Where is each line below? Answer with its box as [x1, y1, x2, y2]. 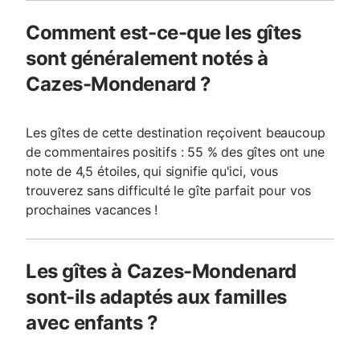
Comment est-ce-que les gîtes [26, 21, 301, 44]
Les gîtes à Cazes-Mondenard [26, 260, 297, 283]
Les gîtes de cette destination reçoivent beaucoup [26, 125, 325, 141]
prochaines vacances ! [26, 202, 158, 218]
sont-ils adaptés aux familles [26, 285, 287, 309]
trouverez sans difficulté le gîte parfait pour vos [26, 182, 312, 198]
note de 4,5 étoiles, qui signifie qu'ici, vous [26, 163, 278, 179]
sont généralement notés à [26, 47, 268, 70]
